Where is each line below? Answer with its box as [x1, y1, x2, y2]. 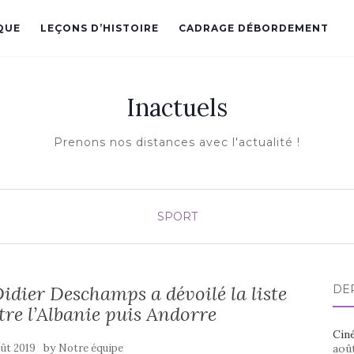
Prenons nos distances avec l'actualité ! [54, 135, 300, 149]
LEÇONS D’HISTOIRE [40, 22, 159, 34]
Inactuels [126, 92, 228, 122]
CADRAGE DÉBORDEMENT [179, 22, 329, 34]
